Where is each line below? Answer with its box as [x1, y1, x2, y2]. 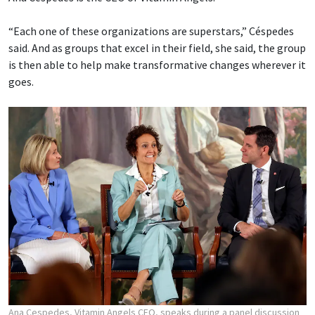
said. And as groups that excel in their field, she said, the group [8, 41, 306, 56]
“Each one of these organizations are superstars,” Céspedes [8, 24, 294, 39]
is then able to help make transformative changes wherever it [8, 58, 306, 72]
